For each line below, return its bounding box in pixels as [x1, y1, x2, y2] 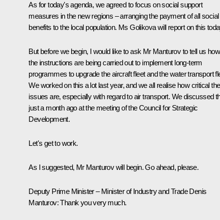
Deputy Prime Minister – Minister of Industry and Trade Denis [28, 187, 207, 195]
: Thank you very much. [56, 198, 127, 207]
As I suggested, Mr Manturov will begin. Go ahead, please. [28, 163, 199, 171]
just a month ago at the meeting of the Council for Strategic [28, 103, 198, 112]
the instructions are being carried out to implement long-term [28, 58, 202, 67]
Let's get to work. [28, 138, 78, 147]
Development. [28, 114, 70, 123]
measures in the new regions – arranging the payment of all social [28, 11, 219, 20]
